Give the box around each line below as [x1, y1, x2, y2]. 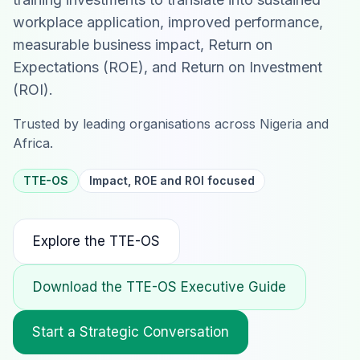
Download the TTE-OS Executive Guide [33, 279, 286, 295]
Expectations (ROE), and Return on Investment [13, 59, 322, 76]
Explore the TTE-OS [33, 233, 160, 249]
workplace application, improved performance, [13, 14, 323, 31]
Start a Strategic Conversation [32, 324, 229, 340]
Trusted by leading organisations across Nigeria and [13, 116, 329, 132]
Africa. [13, 135, 53, 151]
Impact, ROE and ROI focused [89, 174, 255, 187]
